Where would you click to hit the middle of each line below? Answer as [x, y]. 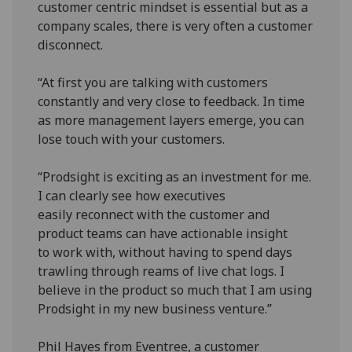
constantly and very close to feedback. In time [172, 101]
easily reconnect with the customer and [154, 214]
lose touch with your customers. [132, 139]
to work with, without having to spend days [165, 252]
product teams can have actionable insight [163, 233]
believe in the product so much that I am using [175, 290]
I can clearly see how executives [132, 195]
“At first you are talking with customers [153, 82]
